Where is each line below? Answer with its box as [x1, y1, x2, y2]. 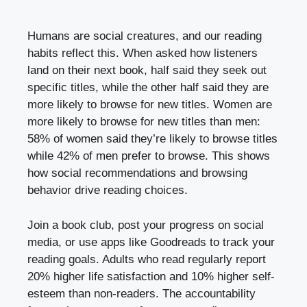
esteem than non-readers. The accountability [27, 286, 256, 300]
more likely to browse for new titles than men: [27, 115, 260, 129]
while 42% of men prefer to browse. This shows [27, 149, 270, 163]
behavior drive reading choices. [27, 184, 188, 197]
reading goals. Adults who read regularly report [27, 252, 266, 266]
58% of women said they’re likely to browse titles [27, 132, 278, 146]
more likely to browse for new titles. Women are [27, 98, 272, 112]
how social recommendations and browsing [27, 167, 247, 180]
